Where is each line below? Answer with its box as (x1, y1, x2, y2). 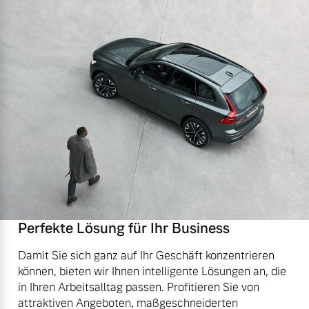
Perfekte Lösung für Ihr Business (18, 219, 230, 237)
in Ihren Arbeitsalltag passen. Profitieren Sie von (18, 279, 259, 295)
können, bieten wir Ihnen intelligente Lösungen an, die (18, 263, 286, 279)
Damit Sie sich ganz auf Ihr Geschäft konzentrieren (18, 248, 275, 263)
